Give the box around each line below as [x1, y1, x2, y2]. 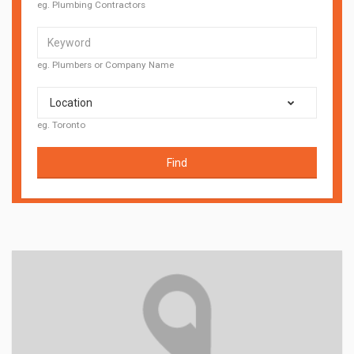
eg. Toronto [37, 119, 85, 130]
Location [50, 96, 92, 109]
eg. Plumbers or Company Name [37, 59, 174, 70]
